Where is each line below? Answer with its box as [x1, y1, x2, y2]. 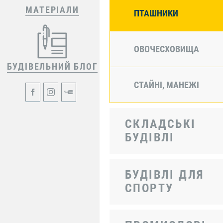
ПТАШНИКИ [134, 7, 178, 18]
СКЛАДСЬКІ [125, 117, 196, 131]
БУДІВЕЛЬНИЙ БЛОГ [6, 61, 98, 72]
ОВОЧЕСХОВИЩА [134, 43, 199, 54]
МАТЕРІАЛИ [25, 4, 79, 15]
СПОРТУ [125, 181, 174, 195]
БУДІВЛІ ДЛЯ [125, 168, 205, 182]
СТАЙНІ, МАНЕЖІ [134, 79, 199, 90]
